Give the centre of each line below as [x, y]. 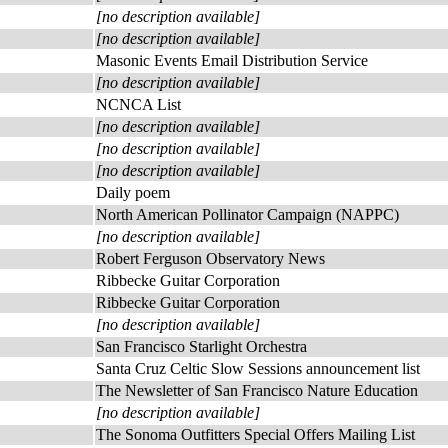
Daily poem [133, 192]
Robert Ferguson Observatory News [210, 258]
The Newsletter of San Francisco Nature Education [257, 390]
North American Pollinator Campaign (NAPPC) [247, 214]
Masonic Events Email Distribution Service [232, 60]
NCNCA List [138, 104]
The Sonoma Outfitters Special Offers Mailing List [255, 434]
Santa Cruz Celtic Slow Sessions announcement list [258, 368]
